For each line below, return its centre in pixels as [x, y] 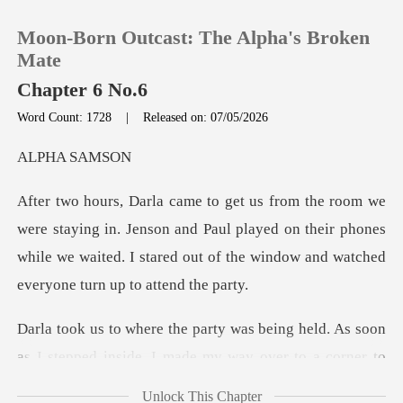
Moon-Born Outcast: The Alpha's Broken [194, 37]
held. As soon [340, 329]
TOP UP [81, 183]
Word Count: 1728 [67, 116]
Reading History [109, 236]
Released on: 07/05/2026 [206, 116]
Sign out [81, 290]
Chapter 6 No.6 [83, 90]
